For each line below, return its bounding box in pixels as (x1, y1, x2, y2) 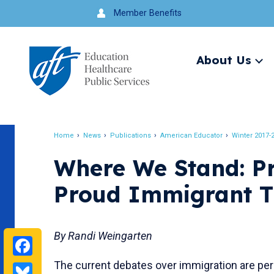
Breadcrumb (54, 138, 141, 155)
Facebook (32, 232, 114, 256)
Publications (110, 131, 151, 139)
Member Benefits (113, 7, 182, 18)
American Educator (160, 131, 223, 139)
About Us (196, 52, 251, 67)
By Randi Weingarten (54, 229, 152, 242)
